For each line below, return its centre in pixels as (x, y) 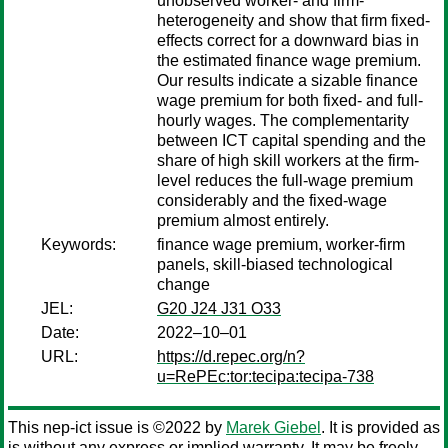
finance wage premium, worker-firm (281, 244)
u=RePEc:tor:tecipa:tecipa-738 (265, 376)
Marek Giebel (273, 427)
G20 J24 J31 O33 (219, 308)
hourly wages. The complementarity (283, 120)
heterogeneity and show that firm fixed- (293, 20)
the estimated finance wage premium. (289, 60)
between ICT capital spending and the (291, 140)
